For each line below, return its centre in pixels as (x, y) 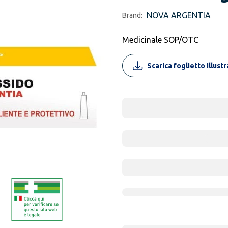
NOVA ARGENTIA (179, 15)
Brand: (132, 15)
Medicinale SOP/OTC (160, 40)
